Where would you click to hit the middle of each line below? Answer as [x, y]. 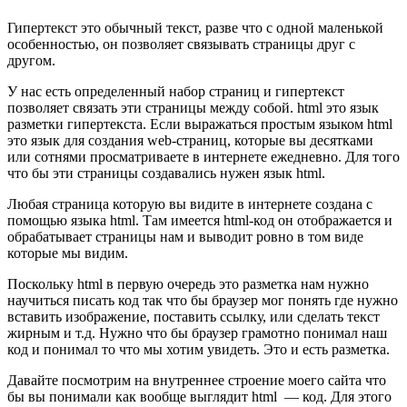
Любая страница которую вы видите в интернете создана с [190, 203]
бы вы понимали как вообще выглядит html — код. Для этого [199, 396]
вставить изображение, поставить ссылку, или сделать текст [194, 316]
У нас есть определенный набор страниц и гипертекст [176, 91]
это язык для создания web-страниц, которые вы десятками [190, 140]
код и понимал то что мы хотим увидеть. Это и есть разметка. [199, 349]
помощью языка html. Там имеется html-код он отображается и [200, 220]
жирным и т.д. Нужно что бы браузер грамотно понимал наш [197, 333]
